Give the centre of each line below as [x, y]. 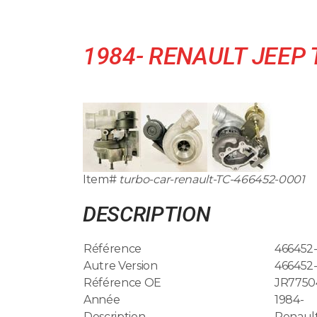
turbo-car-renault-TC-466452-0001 [212, 179]
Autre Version [121, 265]
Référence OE [123, 282]
